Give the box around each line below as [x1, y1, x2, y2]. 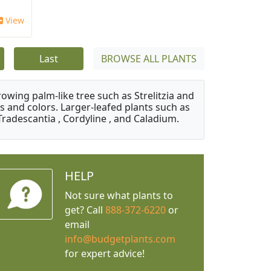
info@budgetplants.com [64, 232, 175, 246]
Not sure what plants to [64, 189, 173, 203]
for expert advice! [64, 247, 145, 261]
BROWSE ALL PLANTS [101, 52, 197, 66]
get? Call [64, 203, 105, 217]
